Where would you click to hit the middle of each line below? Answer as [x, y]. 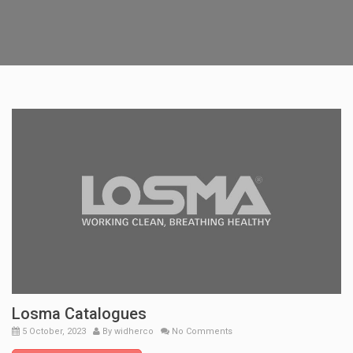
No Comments [201, 332]
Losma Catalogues [79, 314]
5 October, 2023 [53, 332]
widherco [134, 332]
